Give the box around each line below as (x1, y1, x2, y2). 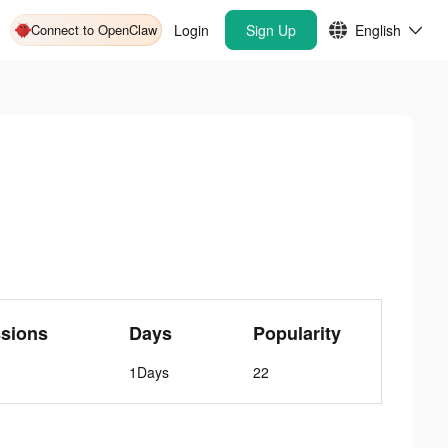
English (355, 20, 401, 40)
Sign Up (246, 20, 296, 40)
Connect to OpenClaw (31, 20, 157, 39)
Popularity (252, 320, 341, 346)
